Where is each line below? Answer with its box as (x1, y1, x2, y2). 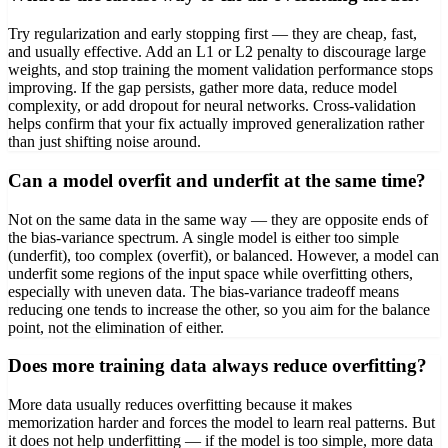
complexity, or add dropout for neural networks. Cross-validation (8, 97, 416, 115)
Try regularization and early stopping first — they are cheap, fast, (8, 25, 417, 43)
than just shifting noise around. (8, 133, 201, 151)
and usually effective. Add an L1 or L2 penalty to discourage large (8, 43, 426, 61)
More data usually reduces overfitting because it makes (8, 396, 352, 414)
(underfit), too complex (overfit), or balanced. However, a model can (8, 246, 439, 264)
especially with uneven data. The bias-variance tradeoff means (8, 282, 399, 300)
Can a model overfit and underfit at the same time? (8, 169, 426, 191)
